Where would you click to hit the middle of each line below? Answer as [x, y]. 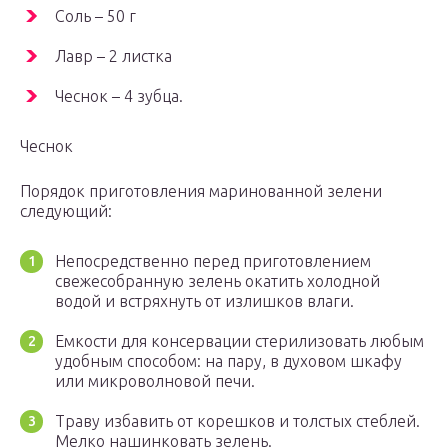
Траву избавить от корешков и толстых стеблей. [237, 421]
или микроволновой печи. [155, 381]
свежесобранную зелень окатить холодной [217, 281]
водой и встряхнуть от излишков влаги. [204, 301]
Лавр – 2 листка [113, 56]
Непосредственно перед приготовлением [213, 261]
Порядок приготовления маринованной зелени [201, 191]
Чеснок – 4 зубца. [119, 96]
